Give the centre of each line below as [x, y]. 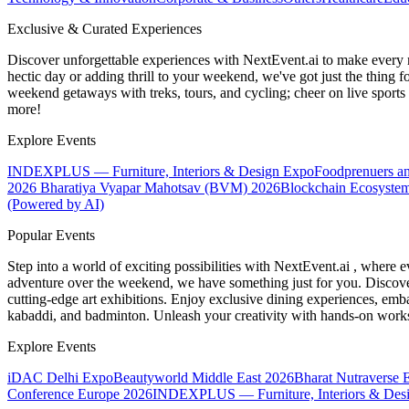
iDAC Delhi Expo [60, 378]
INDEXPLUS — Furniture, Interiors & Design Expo [161, 172]
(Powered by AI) [56, 204]
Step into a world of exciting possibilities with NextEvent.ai [180, 267]
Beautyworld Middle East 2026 [204, 378]
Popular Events [51, 236]
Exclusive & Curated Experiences [105, 29]
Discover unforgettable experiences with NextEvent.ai [165, 60]
